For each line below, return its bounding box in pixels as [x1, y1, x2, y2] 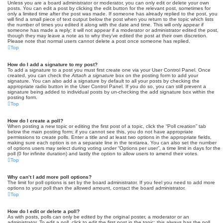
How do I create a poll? [7, 118, 63, 123]
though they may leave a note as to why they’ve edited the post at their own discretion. [7, 33, 208, 38]
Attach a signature [72, 73, 114, 78]
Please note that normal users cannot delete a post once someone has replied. [7, 38, 190, 44]
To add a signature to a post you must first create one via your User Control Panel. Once [7, 67, 211, 73]
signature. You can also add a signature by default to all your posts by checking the [7, 78, 200, 84]
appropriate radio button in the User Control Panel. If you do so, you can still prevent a [7, 84, 206, 89]
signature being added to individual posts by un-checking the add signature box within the [7, 89, 215, 95]
